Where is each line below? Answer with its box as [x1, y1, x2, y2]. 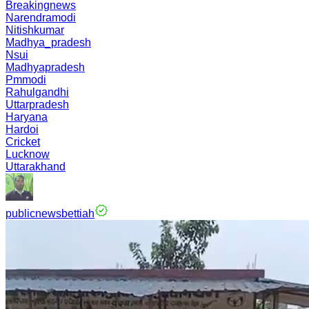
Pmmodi [6, 74, 46, 86]
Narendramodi [6, 12, 76, 23]
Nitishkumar [6, 24, 64, 36]
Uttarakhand [6, 161, 66, 172]
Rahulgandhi [6, 86, 69, 98]
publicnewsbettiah [6, 208, 94, 219]
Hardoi [6, 123, 39, 135]
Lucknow [6, 148, 50, 160]
